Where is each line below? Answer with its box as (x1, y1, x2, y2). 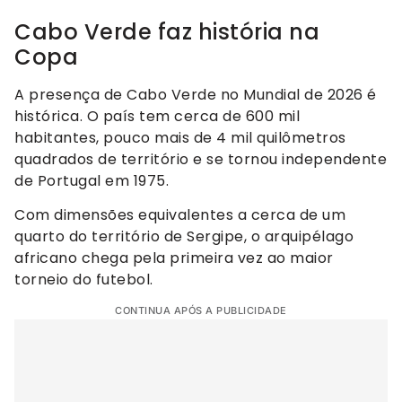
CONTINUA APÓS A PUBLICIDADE (115, 303, 287, 317)
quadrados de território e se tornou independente (14, 148, 387, 170)
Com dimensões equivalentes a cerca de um (14, 205, 345, 226)
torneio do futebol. (14, 269, 153, 291)
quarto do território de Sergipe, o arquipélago (14, 226, 354, 248)
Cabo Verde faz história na (14, 16, 319, 47)
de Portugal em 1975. (14, 170, 169, 191)
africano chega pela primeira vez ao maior (14, 248, 334, 269)
